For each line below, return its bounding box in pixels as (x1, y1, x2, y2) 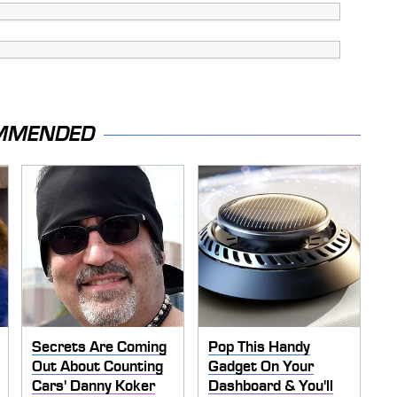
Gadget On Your (207, 356, 314, 375)
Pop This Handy (207, 337, 310, 355)
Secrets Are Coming (31, 337, 167, 355)
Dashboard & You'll (207, 376, 333, 394)
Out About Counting (31, 356, 163, 375)
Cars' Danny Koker (31, 376, 155, 394)
